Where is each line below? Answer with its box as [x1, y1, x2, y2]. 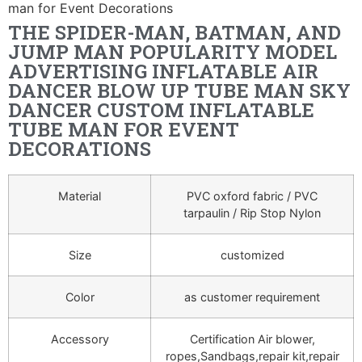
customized [220, 248, 284, 263]
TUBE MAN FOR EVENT [8, 116, 239, 143]
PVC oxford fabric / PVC [187, 189, 318, 204]
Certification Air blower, [189, 332, 315, 347]
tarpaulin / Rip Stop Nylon [183, 206, 321, 221]
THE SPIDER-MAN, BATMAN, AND [8, 19, 341, 46]
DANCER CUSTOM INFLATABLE [8, 97, 314, 124]
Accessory [50, 332, 109, 347]
